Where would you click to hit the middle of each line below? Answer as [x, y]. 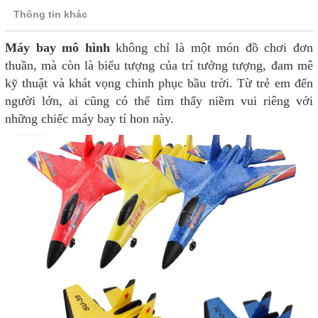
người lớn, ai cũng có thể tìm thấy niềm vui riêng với [159, 100]
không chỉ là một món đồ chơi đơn [212, 47]
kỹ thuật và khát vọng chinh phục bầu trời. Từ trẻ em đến [159, 83]
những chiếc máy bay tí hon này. [89, 118]
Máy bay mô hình [57, 47]
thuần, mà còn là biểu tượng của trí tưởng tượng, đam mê [159, 65]
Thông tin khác [50, 14]
